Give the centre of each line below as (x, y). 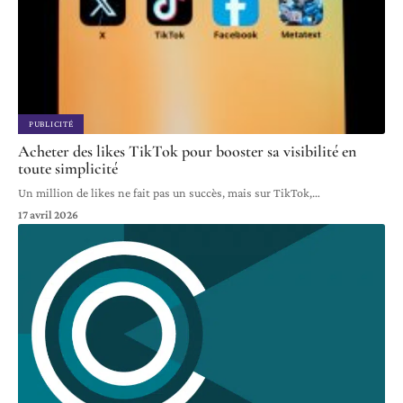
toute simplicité (68, 169)
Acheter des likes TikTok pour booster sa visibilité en (187, 152)
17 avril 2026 (48, 215)
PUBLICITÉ (51, 124)
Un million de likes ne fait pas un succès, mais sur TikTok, (165, 193)
